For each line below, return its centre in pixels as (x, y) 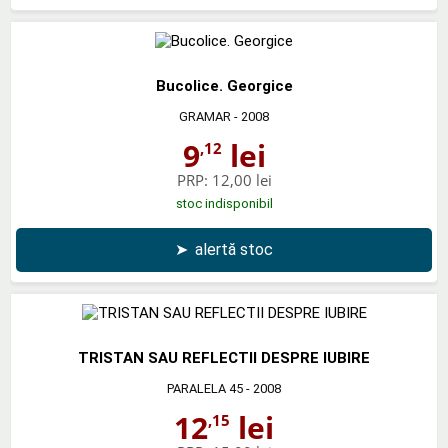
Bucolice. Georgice (224, 85)
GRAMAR (205, 116)
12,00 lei (241, 179)
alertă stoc (234, 249)
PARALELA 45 (205, 388)
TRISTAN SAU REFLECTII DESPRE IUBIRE (224, 357)
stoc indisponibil (224, 203)
